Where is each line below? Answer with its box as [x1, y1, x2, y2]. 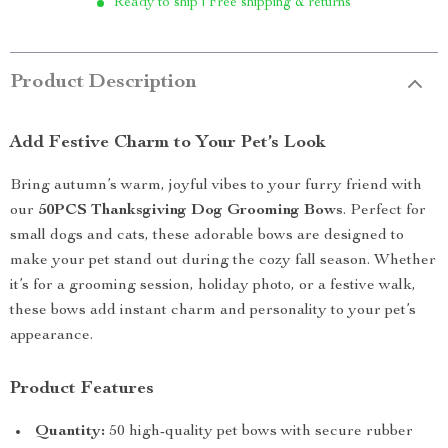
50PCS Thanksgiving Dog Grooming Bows [38, 203, 343, 219]
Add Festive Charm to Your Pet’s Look [10, 134, 326, 152]
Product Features [10, 380, 154, 398]
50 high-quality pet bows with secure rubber [105, 424, 413, 440]
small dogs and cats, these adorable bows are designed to [10, 228, 404, 244]
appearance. [10, 328, 93, 344]
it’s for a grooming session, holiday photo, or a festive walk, [10, 278, 416, 294]
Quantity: [35, 424, 105, 440]
